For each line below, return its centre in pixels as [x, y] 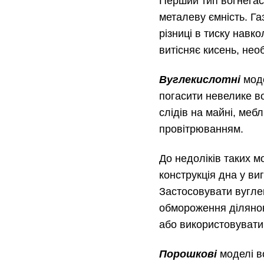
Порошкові [189, 254]
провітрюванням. [201, 129]
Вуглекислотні [201, 80]
